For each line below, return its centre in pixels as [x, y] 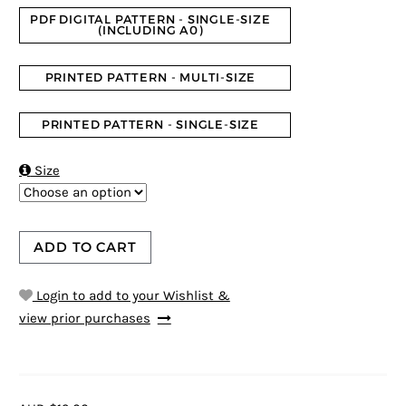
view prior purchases [84, 318]
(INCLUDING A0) [150, 31]
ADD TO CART [85, 247]
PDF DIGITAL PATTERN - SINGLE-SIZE [150, 20]
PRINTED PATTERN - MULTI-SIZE [150, 77]
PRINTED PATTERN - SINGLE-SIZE [150, 124]
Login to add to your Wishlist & [131, 295]
